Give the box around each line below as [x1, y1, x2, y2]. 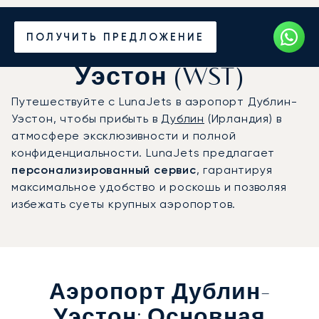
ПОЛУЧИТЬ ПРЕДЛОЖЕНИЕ [26, 30, 204, 43]
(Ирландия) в [204, 111, 282, 125]
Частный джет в [53, 11, 266, 35]
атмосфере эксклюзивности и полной [11, 128, 236, 142]
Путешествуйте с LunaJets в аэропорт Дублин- [11, 94, 298, 108]
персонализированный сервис [11, 162, 197, 177]
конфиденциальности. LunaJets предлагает [11, 145, 276, 159]
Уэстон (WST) [75, 67, 244, 90]
